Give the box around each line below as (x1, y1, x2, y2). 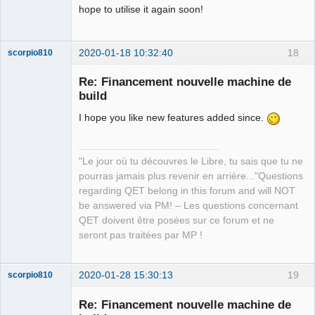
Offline (18, 236, 46, 247)
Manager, (8, 202, 44, 212)
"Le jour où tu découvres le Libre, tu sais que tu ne (79, 156, 303, 167)
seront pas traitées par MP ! (79, 230, 202, 241)
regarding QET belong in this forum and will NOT (79, 186, 295, 197)
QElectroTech (8, 182, 59, 193)
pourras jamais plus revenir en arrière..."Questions (79, 171, 303, 182)
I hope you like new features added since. (79, 112, 266, 124)
